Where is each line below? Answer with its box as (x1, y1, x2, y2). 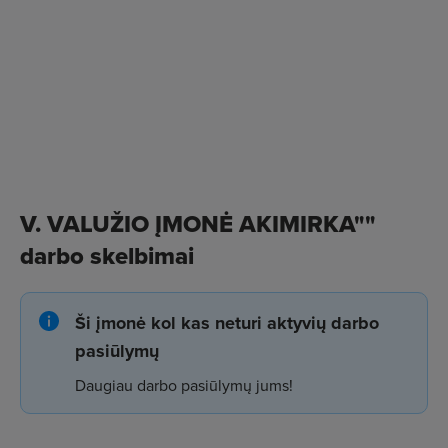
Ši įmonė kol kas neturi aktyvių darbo (75, 309, 379, 336)
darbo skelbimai (20, 237, 194, 273)
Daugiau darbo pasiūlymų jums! (75, 373, 293, 396)
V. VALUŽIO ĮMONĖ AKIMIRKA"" (20, 205, 376, 241)
